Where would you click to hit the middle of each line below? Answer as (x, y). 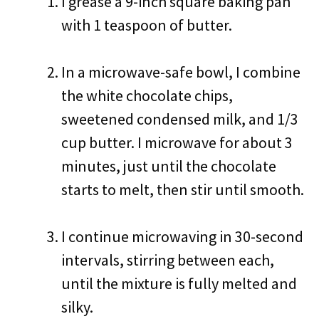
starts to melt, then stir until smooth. (183, 189)
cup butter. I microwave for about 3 (177, 142)
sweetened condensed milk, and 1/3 (180, 119)
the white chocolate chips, (147, 95)
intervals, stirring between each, (168, 260)
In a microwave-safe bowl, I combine (181, 72)
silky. (77, 307)
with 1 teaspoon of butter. (147, 25)
